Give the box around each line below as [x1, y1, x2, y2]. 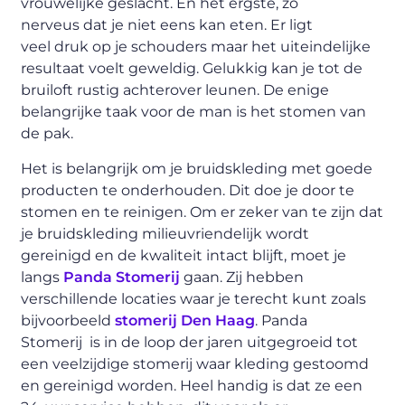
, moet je [284, 246, 347, 264]
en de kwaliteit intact [91, 246, 253, 264]
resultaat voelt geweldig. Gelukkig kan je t [21, 60, 325, 78]
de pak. [21, 125, 74, 143]
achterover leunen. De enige [123, 81, 330, 99]
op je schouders [92, 38, 208, 56]
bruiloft [21, 81, 74, 99]
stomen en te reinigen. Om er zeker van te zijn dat [21, 202, 384, 221]
